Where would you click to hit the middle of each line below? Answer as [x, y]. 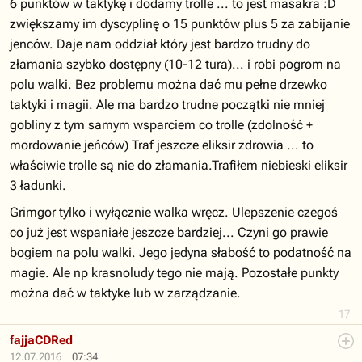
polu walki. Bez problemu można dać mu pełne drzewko [168, 84]
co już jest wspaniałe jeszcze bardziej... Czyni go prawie [169, 232]
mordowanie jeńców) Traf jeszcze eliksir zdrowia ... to [162, 145]
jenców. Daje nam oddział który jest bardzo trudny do [160, 44]
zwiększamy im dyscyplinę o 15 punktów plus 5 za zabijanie [180, 24]
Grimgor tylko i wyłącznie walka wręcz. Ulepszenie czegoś [174, 212]
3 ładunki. [38, 185]
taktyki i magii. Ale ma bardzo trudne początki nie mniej [167, 105]
